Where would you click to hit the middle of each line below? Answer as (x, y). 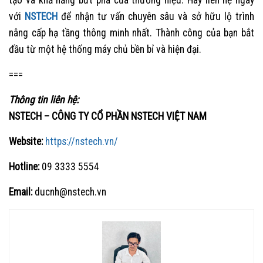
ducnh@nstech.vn (69, 192)
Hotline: (24, 167)
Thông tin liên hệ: (44, 100)
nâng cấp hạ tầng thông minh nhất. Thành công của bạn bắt (131, 33)
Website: (26, 142)
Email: (21, 192)
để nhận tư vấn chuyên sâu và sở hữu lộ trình (156, 17)
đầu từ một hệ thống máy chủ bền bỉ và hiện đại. (105, 50)
